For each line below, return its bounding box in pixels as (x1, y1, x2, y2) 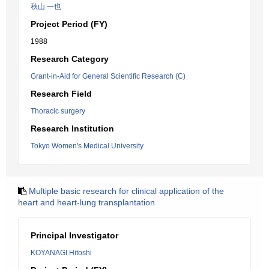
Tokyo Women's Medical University (31, 142, 144, 150)
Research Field (31, 89, 92, 98)
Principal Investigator (31, 231, 118, 240)
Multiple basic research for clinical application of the (29, 186, 224, 196)
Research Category (31, 54, 109, 64)
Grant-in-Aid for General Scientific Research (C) (31, 72, 186, 80)
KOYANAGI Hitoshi (31, 249, 92, 257)
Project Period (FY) (31, 19, 107, 29)
